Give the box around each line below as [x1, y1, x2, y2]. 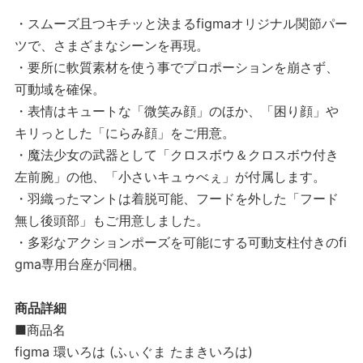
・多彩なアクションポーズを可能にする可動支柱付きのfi [15, 234, 347, 251]
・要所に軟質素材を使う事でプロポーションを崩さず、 [15, 59, 339, 76]
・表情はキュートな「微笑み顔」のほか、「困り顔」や [15, 103, 339, 120]
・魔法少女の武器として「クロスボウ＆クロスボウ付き [15, 147, 339, 164]
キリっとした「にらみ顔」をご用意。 [15, 125, 235, 142]
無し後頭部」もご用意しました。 [15, 212, 209, 229]
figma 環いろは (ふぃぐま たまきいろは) [15, 344, 253, 361]
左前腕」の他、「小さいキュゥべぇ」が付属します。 [15, 169, 326, 186]
